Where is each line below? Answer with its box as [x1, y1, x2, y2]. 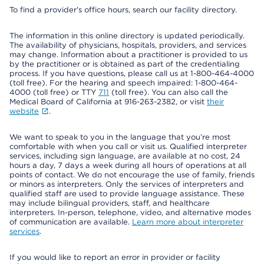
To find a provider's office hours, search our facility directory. [9, 5, 237, 14]
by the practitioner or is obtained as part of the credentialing [9, 60, 240, 68]
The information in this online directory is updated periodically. [9, 31, 245, 40]
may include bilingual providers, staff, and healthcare [9, 199, 210, 207]
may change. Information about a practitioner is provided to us [9, 50, 247, 59]
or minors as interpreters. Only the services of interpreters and [9, 180, 244, 189]
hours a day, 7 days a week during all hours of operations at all [9, 161, 246, 170]
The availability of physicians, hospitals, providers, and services [9, 41, 246, 49]
